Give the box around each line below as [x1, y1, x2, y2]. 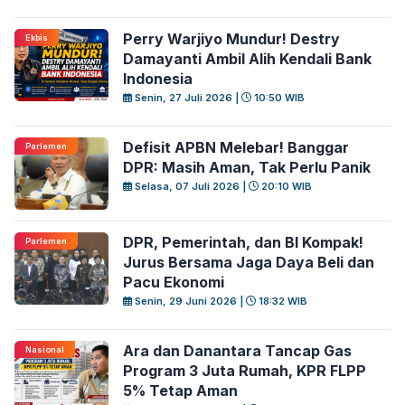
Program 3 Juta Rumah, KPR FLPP [123, 362, 366, 380]
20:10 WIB [259, 180, 312, 193]
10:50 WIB [251, 91, 305, 104]
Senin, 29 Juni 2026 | [132, 295, 246, 307]
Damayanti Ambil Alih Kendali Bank [123, 50, 372, 68]
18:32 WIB [256, 295, 307, 307]
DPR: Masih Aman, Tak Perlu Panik [123, 158, 371, 176]
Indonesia [123, 70, 193, 88]
